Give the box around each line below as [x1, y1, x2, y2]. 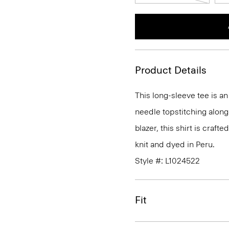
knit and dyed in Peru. [135, 140, 215, 149]
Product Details [135, 64, 207, 76]
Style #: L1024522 [135, 156, 200, 166]
